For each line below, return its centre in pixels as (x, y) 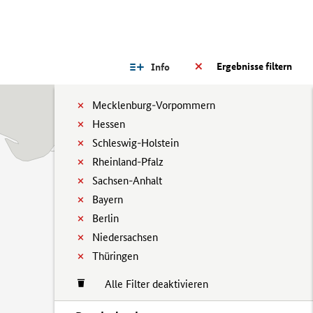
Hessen (109, 124)
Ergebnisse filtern (254, 66)
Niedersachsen (125, 237)
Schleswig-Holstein (136, 143)
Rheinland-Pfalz (128, 162)
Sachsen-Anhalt (127, 181)
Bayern (108, 199)
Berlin (105, 218)
